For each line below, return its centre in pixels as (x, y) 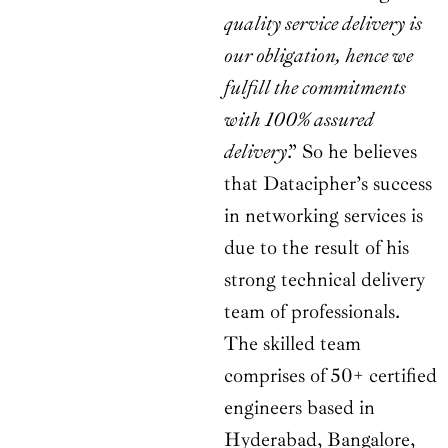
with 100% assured (299, 120)
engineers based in (299, 408)
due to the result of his (316, 248)
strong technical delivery (324, 280)
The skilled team (292, 344)
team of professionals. (312, 312)
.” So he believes (352, 152)
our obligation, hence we (318, 56)
